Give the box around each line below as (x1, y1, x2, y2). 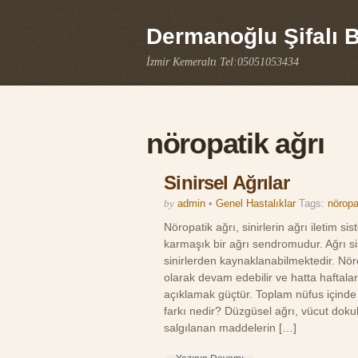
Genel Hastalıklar (216, 197, 296, 209)
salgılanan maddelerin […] (164, 321, 297, 334)
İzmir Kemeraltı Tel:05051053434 (146, 56, 299, 68)
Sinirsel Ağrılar (164, 172, 289, 193)
